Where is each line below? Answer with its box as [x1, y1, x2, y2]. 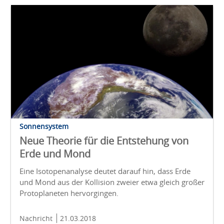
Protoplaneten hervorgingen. [19, 188, 118, 198]
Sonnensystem [19, 121, 68, 131]
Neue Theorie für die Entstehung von [19, 134, 188, 148]
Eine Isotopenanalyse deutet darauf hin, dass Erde [19, 166, 190, 176]
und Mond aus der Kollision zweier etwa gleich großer [19, 177, 204, 187]
